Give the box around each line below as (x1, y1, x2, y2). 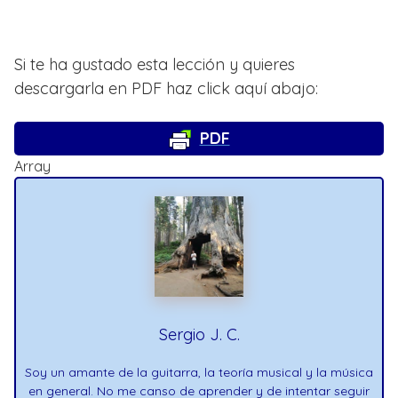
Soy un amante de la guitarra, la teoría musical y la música (25, 364, 373, 381)
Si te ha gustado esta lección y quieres (14, 53, 295, 75)
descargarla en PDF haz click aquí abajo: (14, 77, 318, 99)
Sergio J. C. (158, 324, 240, 346)
